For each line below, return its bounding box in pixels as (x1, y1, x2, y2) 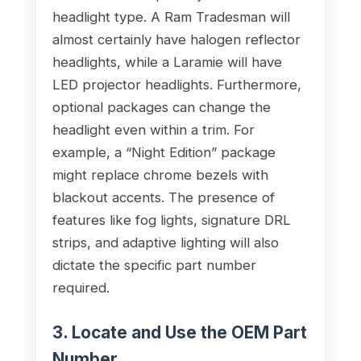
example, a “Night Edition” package (52, 143, 276, 160)
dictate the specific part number (52, 256, 256, 273)
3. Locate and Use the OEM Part (52, 322, 307, 342)
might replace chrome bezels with (52, 166, 268, 183)
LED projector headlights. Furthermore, (52, 76, 301, 93)
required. (52, 279, 110, 296)
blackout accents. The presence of (52, 189, 275, 205)
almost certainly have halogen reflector (52, 31, 301, 48)
